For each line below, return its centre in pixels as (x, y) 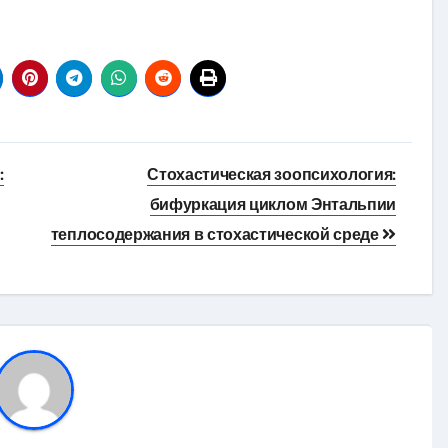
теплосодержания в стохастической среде (216, 234)
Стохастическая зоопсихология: (271, 174)
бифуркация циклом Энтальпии (272, 204)
